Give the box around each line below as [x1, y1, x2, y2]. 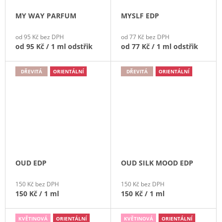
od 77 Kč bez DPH [121, 33, 169, 42]
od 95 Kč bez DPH [15, 33, 64, 42]
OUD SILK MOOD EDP [121, 158, 193, 167]
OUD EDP [15, 158, 47, 167]
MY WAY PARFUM [15, 11, 76, 21]
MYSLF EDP [121, 11, 159, 21]
